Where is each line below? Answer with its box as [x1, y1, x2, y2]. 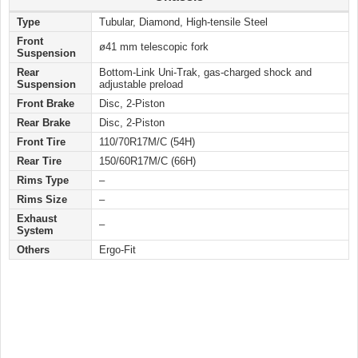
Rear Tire [17, 155, 62, 168]
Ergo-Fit [99, 244, 136, 257]
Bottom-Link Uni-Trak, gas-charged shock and [99, 66, 312, 79]
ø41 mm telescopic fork [99, 41, 209, 54]
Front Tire [17, 136, 66, 149]
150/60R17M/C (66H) [99, 155, 196, 168]
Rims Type [17, 174, 69, 187]
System [17, 225, 54, 237]
